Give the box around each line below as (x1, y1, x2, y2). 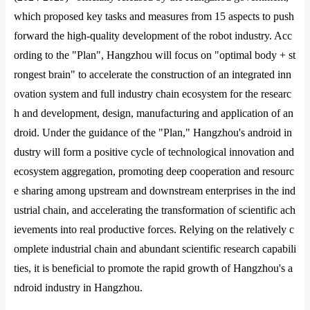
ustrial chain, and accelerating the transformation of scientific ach (14, 204, 295, 216)
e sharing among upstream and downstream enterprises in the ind (14, 185, 295, 197)
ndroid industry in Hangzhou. (14, 282, 143, 293)
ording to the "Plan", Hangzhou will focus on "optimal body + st (14, 49, 295, 61)
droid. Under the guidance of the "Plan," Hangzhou (14, 127, 239, 138)
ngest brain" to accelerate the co (23, 69, 161, 80)
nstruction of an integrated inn (161, 69, 291, 80)
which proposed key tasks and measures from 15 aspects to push (14, 10, 294, 22)
